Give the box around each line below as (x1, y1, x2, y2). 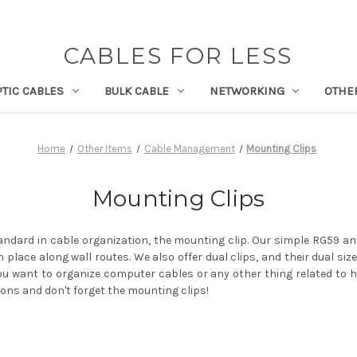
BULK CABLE (104, 83, 169, 98)
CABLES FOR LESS (64, 42, 293, 69)
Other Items (76, 142, 132, 155)
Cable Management (143, 142, 235, 155)
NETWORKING (209, 83, 284, 98)
